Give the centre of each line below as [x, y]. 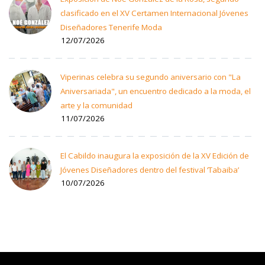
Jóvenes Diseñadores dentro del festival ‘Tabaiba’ [150, 169]
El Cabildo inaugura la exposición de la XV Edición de [155, 155]
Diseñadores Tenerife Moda [111, 27]
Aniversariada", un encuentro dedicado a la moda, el [156, 91]
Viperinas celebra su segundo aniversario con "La [151, 77]
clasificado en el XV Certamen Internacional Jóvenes [154, 13]
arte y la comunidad [96, 105]
